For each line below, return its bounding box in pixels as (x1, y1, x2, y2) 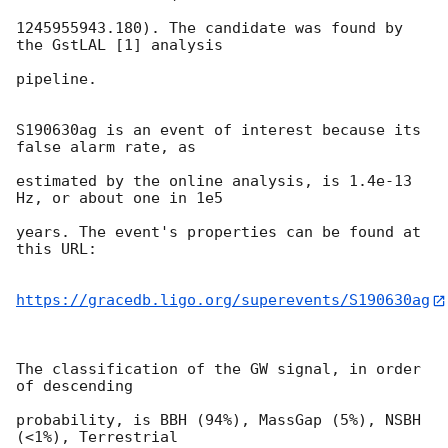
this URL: (16, 240, 97, 259)
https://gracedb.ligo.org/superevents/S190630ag (16, 291, 430, 310)
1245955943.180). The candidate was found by (16, 19, 403, 38)
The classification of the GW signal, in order (16, 359, 421, 378)
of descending (16, 376, 133, 395)
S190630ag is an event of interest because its (16, 121, 421, 140)
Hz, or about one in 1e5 (16, 189, 223, 208)
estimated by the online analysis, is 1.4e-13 (16, 172, 412, 191)
